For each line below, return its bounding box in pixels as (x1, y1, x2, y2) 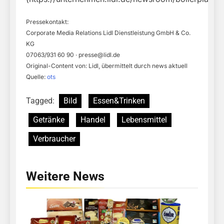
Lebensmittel (121, 115, 167, 125)
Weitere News (26, 169, 104, 184)
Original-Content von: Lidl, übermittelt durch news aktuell (26, 62, 187, 70)
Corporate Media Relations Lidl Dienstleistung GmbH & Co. (26, 29, 190, 37)
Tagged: (26, 96, 56, 106)
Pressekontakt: (26, 18, 68, 26)
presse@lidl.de (78, 51, 120, 59)
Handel (80, 115, 105, 125)
